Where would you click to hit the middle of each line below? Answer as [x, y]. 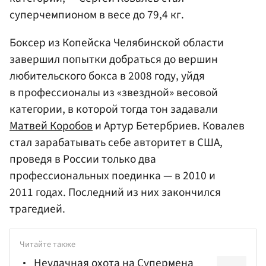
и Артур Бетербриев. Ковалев [169, 126]
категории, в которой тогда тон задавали [114, 110]
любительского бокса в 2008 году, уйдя [107, 76]
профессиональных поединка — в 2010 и [113, 176]
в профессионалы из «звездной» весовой [114, 93]
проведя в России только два [83, 159]
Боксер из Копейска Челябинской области [117, 43]
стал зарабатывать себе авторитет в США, [116, 143]
